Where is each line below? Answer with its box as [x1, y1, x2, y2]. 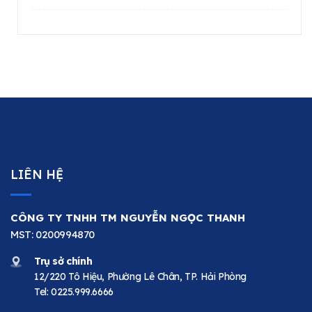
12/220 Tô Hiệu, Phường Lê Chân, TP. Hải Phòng [34, 270, 247, 283]
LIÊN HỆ [10, 166, 63, 182]
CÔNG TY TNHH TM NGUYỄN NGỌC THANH [10, 210, 245, 224]
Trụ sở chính [34, 254, 93, 267]
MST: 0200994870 [10, 227, 95, 241]
